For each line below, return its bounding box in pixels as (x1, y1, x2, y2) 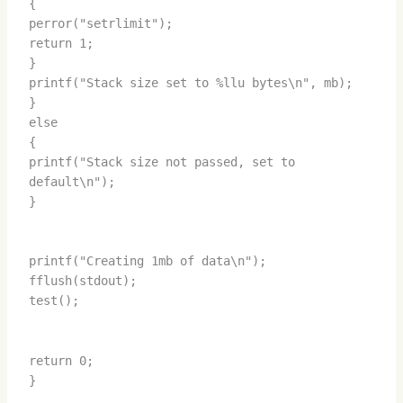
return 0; (28, 353, 94, 368)
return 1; (28, 36, 94, 51)
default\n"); (28, 175, 115, 190)
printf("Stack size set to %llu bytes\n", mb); (28, 76, 353, 91)
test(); (28, 293, 79, 309)
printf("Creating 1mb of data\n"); (28, 254, 266, 269)
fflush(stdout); (28, 273, 137, 289)
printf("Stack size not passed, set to (28, 155, 295, 170)
